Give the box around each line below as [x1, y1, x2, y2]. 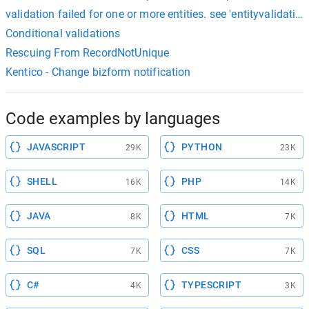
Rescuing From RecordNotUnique [6, 46, 170, 59]
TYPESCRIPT [181, 279, 241, 290]
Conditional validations [6, 26, 121, 40]
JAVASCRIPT [27, 141, 86, 152]
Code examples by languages [6, 108, 220, 128]
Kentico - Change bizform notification [6, 65, 191, 79]
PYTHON [181, 141, 223, 152]
